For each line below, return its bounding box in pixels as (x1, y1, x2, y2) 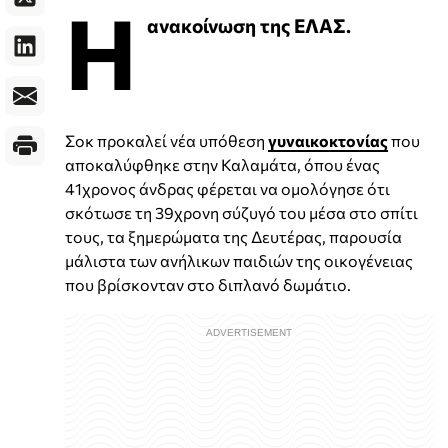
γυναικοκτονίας (268, 130, 388, 150)
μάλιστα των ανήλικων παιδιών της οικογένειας (65, 250, 413, 270)
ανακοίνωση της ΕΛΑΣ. (147, 12, 351, 37)
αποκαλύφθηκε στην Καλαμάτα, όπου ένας (65, 154, 380, 174)
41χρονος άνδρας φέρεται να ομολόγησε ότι (65, 178, 390, 198)
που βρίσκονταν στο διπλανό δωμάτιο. (65, 274, 351, 294)
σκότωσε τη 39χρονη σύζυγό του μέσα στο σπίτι (65, 202, 418, 222)
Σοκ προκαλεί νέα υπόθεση (65, 130, 268, 150)
